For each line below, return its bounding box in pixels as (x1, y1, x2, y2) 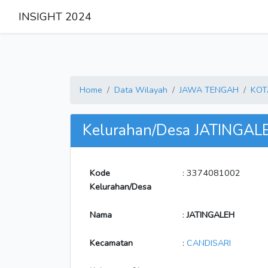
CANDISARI (187, 237, 231, 249)
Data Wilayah (114, 84, 167, 96)
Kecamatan (90, 237, 133, 249)
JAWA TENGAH (179, 84, 239, 96)
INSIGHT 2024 (19, 9, 92, 24)
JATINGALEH (187, 209, 234, 221)
